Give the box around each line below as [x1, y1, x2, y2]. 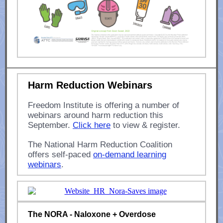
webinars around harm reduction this [28, 111, 163, 120]
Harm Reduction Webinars [28, 80, 152, 91]
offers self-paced [28, 150, 93, 159]
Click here [73, 120, 111, 130]
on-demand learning [93, 150, 166, 159]
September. [28, 120, 73, 130]
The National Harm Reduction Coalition [28, 140, 172, 149]
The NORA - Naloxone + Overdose [28, 210, 156, 219]
